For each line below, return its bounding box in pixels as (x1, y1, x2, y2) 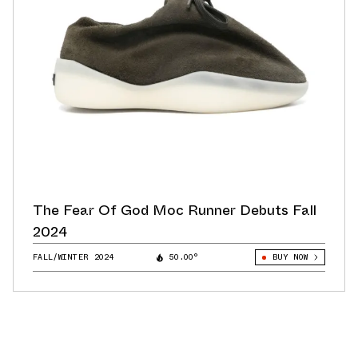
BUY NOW (272, 251, 308, 264)
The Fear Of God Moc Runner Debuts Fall (33, 200, 316, 221)
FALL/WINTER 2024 (33, 251, 114, 264)
